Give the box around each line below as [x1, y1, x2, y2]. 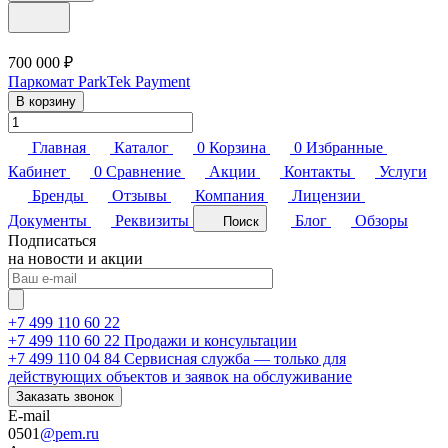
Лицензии [292, 186, 361, 204]
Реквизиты [115, 211, 189, 229]
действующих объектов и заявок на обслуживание [8, 367, 352, 385]
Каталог [114, 138, 169, 156]
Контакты [284, 162, 351, 180]
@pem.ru [40, 424, 99, 442]
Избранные [306, 138, 383, 156]
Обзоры [355, 211, 408, 229]
